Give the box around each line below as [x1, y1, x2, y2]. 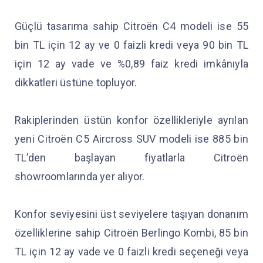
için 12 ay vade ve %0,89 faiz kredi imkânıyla [15, 58, 248, 70]
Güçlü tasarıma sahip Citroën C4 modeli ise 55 [15, 20, 248, 32]
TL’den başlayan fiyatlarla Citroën [15, 151, 248, 164]
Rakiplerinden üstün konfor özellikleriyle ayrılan [15, 114, 248, 126]
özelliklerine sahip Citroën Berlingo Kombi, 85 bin [15, 227, 248, 239]
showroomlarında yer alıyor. [15, 170, 147, 183]
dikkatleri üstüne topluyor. [15, 76, 137, 89]
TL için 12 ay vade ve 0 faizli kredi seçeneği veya [15, 245, 248, 258]
